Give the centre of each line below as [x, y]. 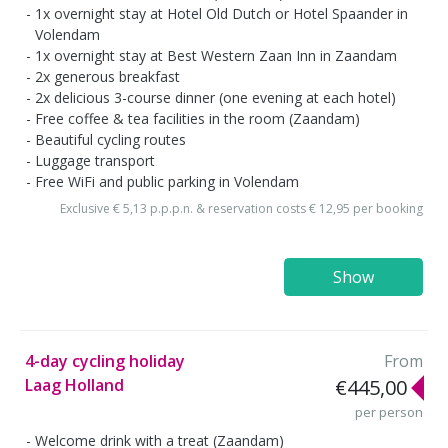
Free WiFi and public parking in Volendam [167, 182]
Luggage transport [95, 161]
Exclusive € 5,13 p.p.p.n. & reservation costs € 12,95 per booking [241, 208]
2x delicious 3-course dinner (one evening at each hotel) [215, 98]
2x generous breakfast [107, 77]
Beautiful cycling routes [110, 140]
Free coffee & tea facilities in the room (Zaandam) [197, 119]
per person [389, 412]
